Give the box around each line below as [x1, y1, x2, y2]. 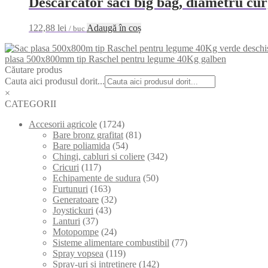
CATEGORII [5, 98, 56, 109]
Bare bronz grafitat [53, 129, 123, 140]
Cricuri [53, 162, 79, 172]
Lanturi [53, 215, 80, 226]
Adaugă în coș [87, 22, 141, 33]
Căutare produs [5, 64, 62, 75]
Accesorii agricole [29, 118, 97, 129]
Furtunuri [53, 183, 88, 194]
